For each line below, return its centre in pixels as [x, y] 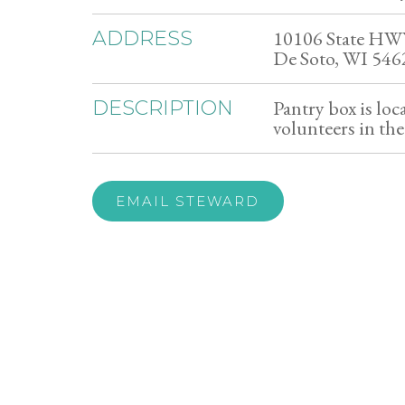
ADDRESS [142, 38]
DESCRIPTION [163, 108]
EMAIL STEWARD [188, 201]
